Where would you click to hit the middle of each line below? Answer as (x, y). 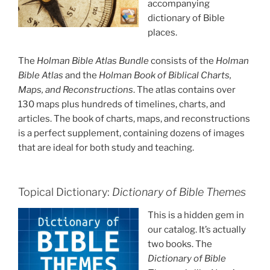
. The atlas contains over (184, 89)
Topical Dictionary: (65, 192)
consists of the (182, 61)
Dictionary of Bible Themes (179, 192)
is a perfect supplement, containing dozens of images (131, 133)
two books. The (180, 244)
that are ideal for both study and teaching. (106, 147)
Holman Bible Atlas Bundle (93, 61)
